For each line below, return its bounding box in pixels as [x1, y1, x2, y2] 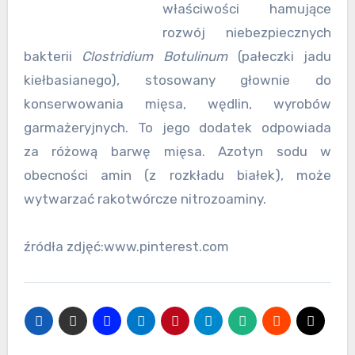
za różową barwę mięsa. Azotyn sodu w [23, 143, 332, 159]
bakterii [23, 48, 82, 64]
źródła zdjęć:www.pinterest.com [23, 238, 229, 254]
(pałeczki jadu [227, 48, 332, 64]
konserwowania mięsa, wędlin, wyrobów [23, 95, 332, 112]
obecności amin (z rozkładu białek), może [23, 166, 332, 183]
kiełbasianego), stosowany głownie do [23, 71, 332, 88]
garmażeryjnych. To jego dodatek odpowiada [23, 119, 332, 136]
